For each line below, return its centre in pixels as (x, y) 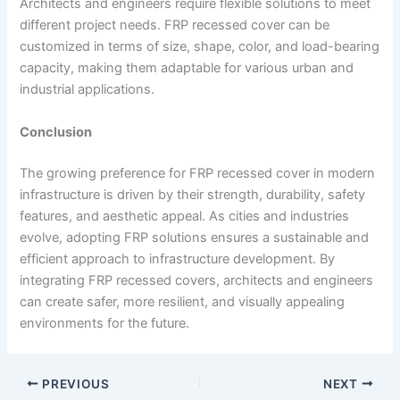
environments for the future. (105, 323)
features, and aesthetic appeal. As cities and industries (185, 216)
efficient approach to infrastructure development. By (178, 258)
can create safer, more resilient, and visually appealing (183, 301)
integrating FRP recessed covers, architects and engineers (197, 280)
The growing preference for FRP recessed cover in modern (198, 173)
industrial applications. (87, 90)
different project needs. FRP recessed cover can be (175, 25)
